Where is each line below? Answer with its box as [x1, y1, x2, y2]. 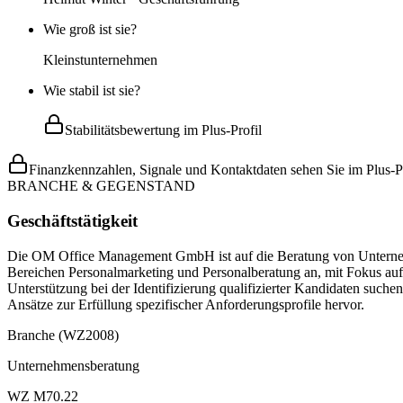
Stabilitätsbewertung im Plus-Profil [65, 122, 262, 139]
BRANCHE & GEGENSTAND [7, 178, 195, 194]
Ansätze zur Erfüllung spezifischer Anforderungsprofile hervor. [7, 296, 364, 312]
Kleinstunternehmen [43, 52, 157, 68]
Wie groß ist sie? [43, 22, 137, 38]
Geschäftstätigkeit [7, 210, 138, 230]
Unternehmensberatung [7, 357, 139, 373]
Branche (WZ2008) [7, 327, 119, 343]
